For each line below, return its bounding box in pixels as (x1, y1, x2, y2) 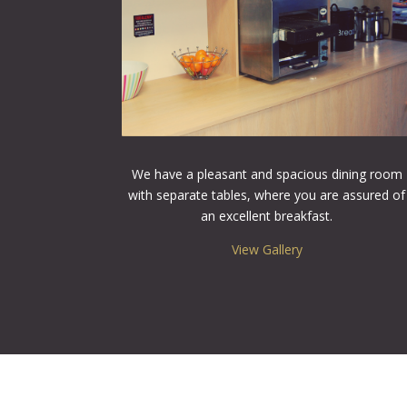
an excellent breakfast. (201, 206, 333, 224)
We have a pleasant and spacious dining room (131, 164, 402, 183)
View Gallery (231, 240, 303, 258)
